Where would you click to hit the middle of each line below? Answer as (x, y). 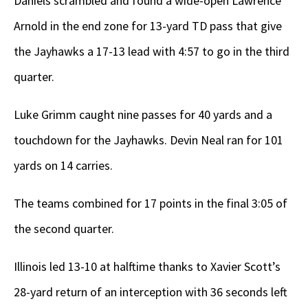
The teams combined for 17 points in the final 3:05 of (151, 203)
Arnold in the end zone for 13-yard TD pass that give (148, 26)
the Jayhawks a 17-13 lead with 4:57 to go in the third (152, 52)
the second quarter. (64, 229)
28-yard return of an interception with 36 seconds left (151, 292)
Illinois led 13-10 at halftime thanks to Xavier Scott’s (147, 267)
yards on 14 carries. (63, 166)
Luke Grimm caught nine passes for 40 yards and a (143, 115)
